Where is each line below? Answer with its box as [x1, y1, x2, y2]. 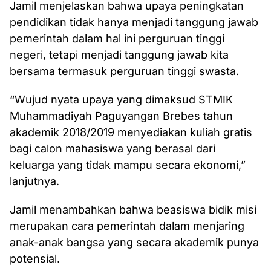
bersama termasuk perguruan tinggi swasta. [10, 65, 239, 77]
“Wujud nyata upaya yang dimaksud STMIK [10, 93, 233, 106]
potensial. [10, 252, 60, 265]
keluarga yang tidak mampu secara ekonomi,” [10, 158, 246, 171]
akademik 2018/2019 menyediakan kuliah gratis [10, 126, 252, 139]
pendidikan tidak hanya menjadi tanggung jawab [10, 16, 258, 28]
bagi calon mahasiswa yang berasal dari [10, 142, 215, 155]
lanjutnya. [10, 175, 59, 188]
